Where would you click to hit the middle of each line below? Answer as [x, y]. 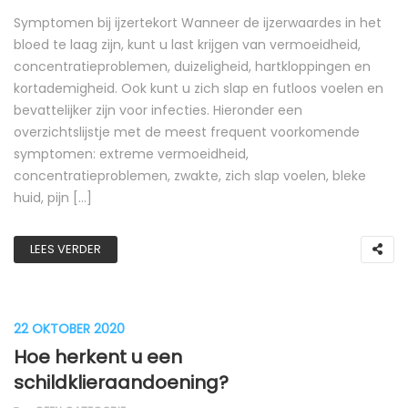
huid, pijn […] [53, 198]
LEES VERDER [66, 249]
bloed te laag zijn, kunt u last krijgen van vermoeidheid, [187, 45]
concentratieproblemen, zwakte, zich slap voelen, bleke [190, 176]
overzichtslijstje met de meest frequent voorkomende [187, 132]
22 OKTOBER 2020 [69, 329]
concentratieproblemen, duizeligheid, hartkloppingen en [192, 66]
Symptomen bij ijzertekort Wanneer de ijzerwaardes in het [198, 23]
